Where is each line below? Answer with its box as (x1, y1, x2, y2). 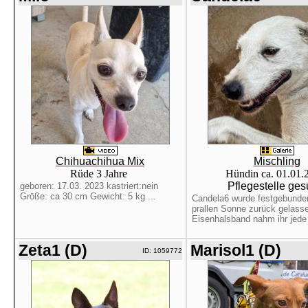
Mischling (253, 155, 300, 167)
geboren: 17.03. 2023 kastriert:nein (19, 181, 158, 191)
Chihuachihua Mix (56, 155, 144, 167)
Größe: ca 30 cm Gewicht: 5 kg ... (19, 191, 156, 201)
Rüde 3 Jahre (70, 168, 130, 179)
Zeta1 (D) (18, 241, 87, 259)
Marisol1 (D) (190, 241, 281, 259)
